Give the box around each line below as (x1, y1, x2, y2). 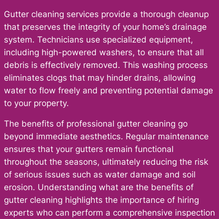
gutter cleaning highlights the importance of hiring (4, 195, 199, 205)
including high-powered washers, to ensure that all (4, 47, 204, 57)
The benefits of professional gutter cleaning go (4, 119, 188, 129)
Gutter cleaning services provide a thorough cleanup (4, 9, 209, 19)
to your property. (4, 98, 69, 108)
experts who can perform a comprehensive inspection (4, 208, 215, 218)
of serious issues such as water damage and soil (4, 170, 196, 180)
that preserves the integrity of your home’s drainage (4, 22, 207, 32)
